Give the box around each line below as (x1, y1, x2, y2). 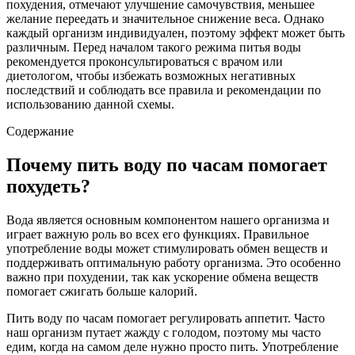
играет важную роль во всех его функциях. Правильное (6, 227, 309, 241)
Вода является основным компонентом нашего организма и (6, 212, 330, 227)
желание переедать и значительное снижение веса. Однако (6, 11, 324, 25)
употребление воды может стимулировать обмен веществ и (6, 241, 328, 255)
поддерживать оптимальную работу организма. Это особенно (6, 255, 341, 269)
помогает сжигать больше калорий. (6, 284, 197, 298)
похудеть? (6, 175, 90, 197)
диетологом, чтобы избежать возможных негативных (6, 68, 296, 82)
